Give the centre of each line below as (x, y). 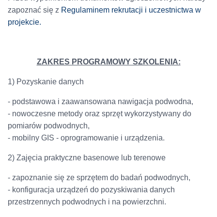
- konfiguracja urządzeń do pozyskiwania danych (91, 190)
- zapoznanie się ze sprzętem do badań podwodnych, (99, 178)
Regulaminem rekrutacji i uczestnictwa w (131, 10)
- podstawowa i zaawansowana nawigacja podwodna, (100, 102)
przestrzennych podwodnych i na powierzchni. (87, 202)
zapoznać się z (34, 10)
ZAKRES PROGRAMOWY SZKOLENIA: (108, 62)
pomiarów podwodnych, (48, 126)
